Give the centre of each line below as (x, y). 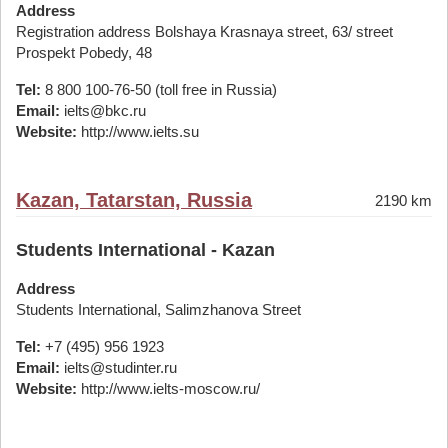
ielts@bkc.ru (103, 110)
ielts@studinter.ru (118, 367)
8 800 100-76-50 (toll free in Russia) (159, 89)
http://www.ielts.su (138, 131)
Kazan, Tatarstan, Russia (134, 200)
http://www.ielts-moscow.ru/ (168, 388)
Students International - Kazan (145, 250)
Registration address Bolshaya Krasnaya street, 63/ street (204, 31)
